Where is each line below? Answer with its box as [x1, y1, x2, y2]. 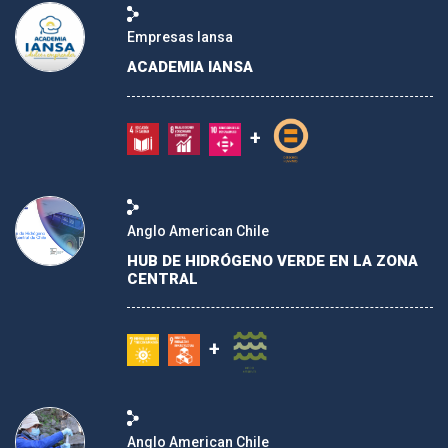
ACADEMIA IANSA [127, 58, 253, 77]
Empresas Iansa [127, 29, 233, 46]
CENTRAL [127, 269, 198, 288]
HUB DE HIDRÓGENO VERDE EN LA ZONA [127, 251, 418, 270]
